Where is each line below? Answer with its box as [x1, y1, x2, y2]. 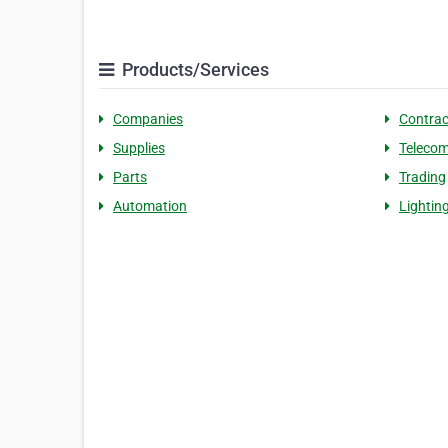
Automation [113, 198, 187, 215]
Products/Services [118, 59, 269, 81]
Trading [398, 169, 446, 186]
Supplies [113, 140, 165, 157]
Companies [113, 111, 183, 128]
